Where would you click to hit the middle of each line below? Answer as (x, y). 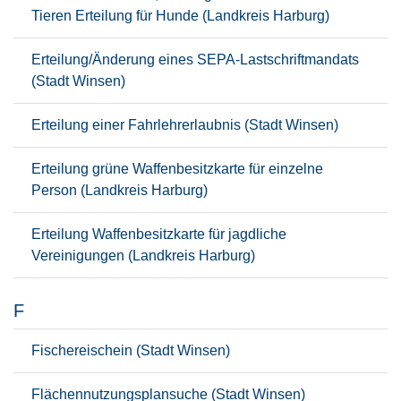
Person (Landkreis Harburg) (119, 190)
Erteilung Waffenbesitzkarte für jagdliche (159, 234)
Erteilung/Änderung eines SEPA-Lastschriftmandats (195, 60)
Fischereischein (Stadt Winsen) (131, 350)
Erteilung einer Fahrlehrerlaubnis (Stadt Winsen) (185, 125)
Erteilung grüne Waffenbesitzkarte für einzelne (177, 169)
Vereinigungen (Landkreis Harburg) (143, 256)
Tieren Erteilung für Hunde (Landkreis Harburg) (180, 16)
